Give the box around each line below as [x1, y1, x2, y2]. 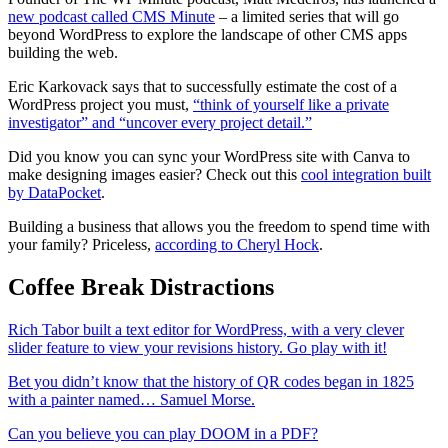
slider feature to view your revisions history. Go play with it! [8, 338, 387, 356]
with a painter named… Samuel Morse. [8, 390, 255, 408]
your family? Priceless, [8, 235, 155, 253]
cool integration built [301, 165, 431, 183]
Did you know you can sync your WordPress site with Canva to [8, 147, 410, 165]
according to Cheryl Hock [155, 235, 319, 253]
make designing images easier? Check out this [8, 165, 301, 183]
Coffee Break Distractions [8, 273, 274, 300]
